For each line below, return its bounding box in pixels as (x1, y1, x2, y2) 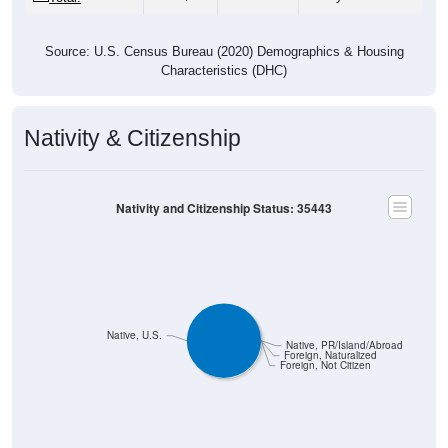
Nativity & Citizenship (24, 124, 241, 151)
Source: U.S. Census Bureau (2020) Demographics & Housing (44, 43, 404, 59)
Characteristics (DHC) (161, 62, 287, 78)
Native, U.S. (107, 328, 163, 342)
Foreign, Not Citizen (279, 358, 371, 372)
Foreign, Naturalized (283, 348, 377, 362)
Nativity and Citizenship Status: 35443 (116, 199, 332, 217)
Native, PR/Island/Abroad (285, 338, 403, 352)
